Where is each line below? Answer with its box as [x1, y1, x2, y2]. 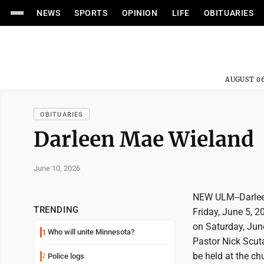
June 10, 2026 [34, 163, 80, 173]
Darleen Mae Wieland [34, 126, 254, 153]
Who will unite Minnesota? [48, 227, 134, 236]
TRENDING [34, 204, 79, 215]
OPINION [121, 8, 158, 18]
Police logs [48, 252, 84, 260]
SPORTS [74, 8, 108, 18]
